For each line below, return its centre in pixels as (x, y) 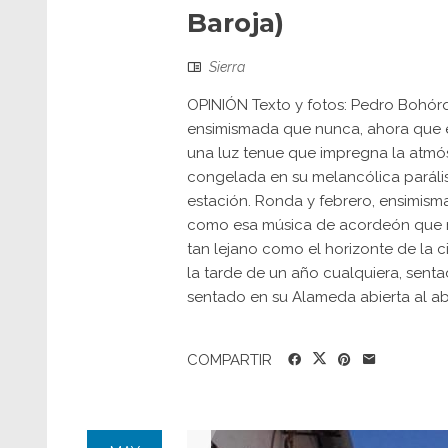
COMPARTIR (229, 359)
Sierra (227, 66)
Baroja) (235, 22)
